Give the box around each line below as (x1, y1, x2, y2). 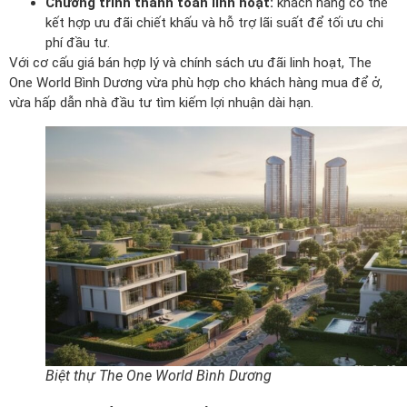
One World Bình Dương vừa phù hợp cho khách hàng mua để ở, (9, 74, 382, 91)
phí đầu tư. (45, 34, 110, 51)
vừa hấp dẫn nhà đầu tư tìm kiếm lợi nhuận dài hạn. (9, 94, 313, 111)
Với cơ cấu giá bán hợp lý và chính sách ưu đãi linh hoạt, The (9, 54, 372, 71)
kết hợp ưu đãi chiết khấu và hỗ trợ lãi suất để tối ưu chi (45, 14, 383, 31)
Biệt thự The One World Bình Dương (45, 366, 272, 384)
